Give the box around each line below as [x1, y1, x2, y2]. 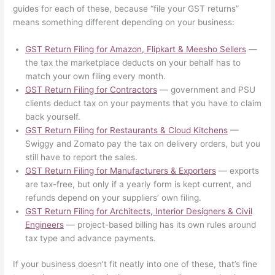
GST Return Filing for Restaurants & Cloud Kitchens [25, 125, 228, 135]
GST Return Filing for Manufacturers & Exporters [25, 165, 217, 176]
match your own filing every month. [25, 71, 166, 81]
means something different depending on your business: [13, 17, 235, 27]
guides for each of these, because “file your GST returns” [13, 3, 239, 14]
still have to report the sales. [25, 152, 138, 162]
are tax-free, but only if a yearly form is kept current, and [25, 179, 252, 189]
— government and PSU [157, 84, 256, 95]
